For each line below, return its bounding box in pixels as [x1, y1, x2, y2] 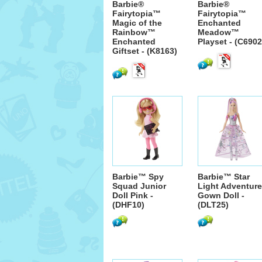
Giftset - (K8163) [112, 46, 177, 56]
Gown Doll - [198, 191, 244, 200]
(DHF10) [112, 200, 144, 209]
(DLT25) [198, 200, 229, 209]
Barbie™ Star [198, 172, 250, 181]
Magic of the [112, 18, 162, 27]
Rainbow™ [112, 27, 156, 37]
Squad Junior [112, 181, 166, 191]
